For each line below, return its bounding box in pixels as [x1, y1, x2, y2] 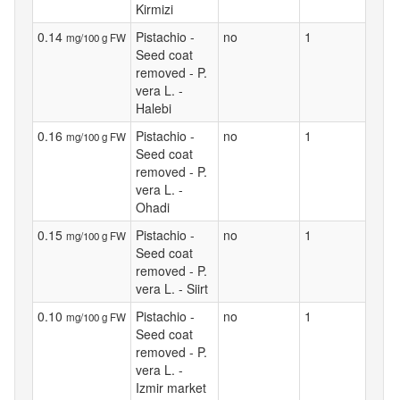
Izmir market [136, 378, 206, 396]
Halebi [136, 98, 171, 117]
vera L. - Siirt [136, 279, 208, 297]
